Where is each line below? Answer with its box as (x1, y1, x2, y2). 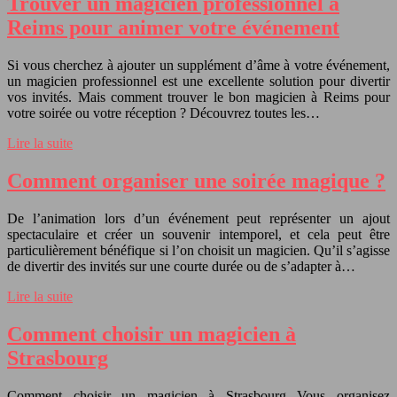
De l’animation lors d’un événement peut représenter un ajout (7, 211, 390, 227)
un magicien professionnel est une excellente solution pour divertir (7, 74, 390, 90)
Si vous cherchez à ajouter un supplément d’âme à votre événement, (7, 58, 390, 74)
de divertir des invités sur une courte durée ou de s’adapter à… (7, 259, 355, 275)
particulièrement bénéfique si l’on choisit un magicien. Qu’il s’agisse (7, 243, 390, 259)
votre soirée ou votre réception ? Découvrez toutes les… (7, 105, 320, 121)
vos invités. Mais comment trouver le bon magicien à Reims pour (7, 90, 390, 105)
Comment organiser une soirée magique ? (7, 169, 385, 193)
